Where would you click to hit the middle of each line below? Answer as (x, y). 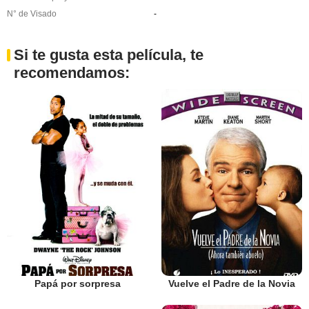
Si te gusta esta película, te (109, 54)
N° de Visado (32, 13)
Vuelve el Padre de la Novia (232, 284)
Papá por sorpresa (77, 284)
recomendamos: (72, 72)
